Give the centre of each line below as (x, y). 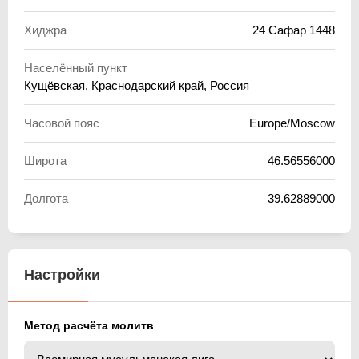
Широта (45, 160)
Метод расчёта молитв (89, 325)
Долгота (46, 198)
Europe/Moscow (292, 123)
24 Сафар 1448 (294, 30)
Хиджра (45, 30)
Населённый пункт (76, 67)
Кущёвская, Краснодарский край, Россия (137, 85)
